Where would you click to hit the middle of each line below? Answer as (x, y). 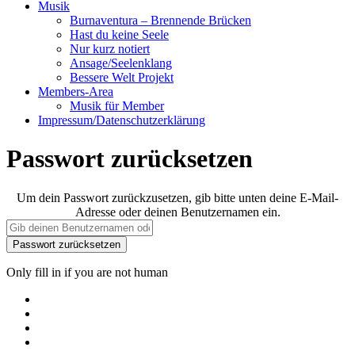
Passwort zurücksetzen (130, 159)
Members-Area (76, 91)
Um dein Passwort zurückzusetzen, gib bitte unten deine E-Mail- (177, 197)
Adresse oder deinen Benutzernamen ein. (177, 212)
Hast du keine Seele (119, 34)
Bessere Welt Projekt (122, 77)
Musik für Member (117, 105)
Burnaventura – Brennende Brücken (160, 20)
